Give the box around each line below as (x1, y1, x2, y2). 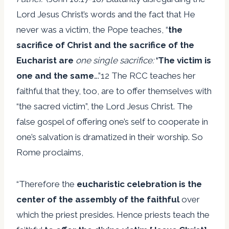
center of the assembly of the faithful (16, 194, 181, 204)
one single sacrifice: (76, 55, 156, 65)
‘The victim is (156, 55, 211, 65)
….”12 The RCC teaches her (94, 70, 196, 81)
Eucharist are (16, 55, 76, 65)
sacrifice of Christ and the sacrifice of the (16, 39, 194, 50)
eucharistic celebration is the (77, 178, 202, 189)
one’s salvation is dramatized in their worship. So (16, 131, 203, 142)
